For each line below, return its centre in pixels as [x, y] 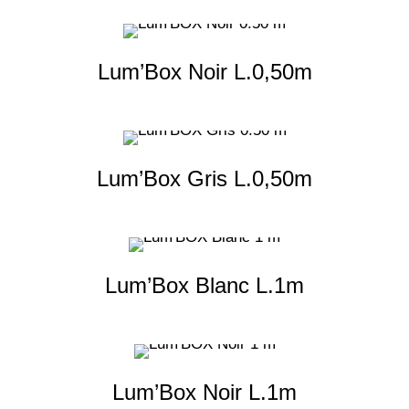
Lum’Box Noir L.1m [204, 393]
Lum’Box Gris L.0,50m [204, 179]
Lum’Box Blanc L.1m [204, 286]
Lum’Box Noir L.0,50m [204, 72]
